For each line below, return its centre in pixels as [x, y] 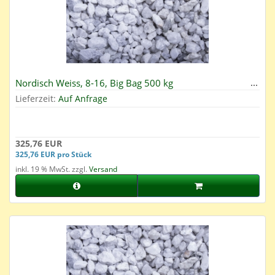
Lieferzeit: [37, 99]
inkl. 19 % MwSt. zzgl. [52, 169]
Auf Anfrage [83, 99]
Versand [103, 169]
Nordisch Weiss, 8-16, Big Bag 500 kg [94, 83]
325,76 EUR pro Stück [53, 154]
